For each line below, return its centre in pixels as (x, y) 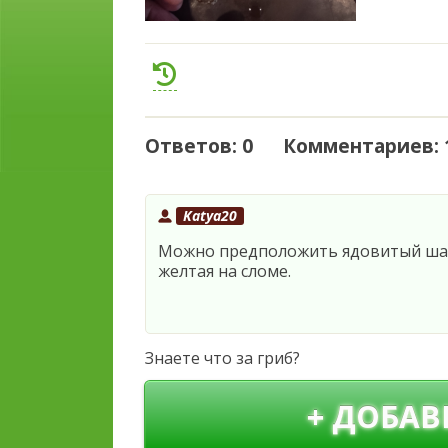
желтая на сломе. (224, 270)
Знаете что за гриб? (222, 357)
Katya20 (210, 215)
